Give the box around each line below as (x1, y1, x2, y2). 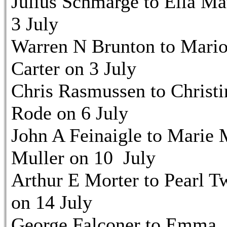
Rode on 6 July (11, 102, 128, 124)
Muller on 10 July (11, 147, 156, 168)
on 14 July (11, 192, 92, 213)
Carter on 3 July (11, 58, 136, 79)
